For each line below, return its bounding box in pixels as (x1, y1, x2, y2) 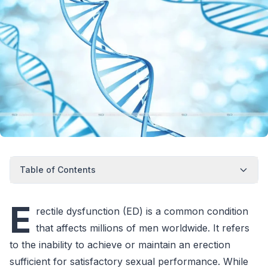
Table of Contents (20, 164, 96, 175)
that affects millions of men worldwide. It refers (36, 221, 249, 234)
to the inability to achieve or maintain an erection (10, 238, 230, 251)
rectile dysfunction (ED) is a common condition (36, 205, 248, 217)
